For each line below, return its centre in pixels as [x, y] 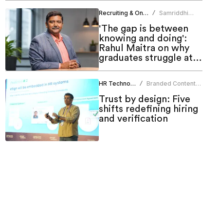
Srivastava [174, 21]
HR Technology [133, 84]
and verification [133, 119]
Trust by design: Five [144, 100]
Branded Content [171, 84]
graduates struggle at [145, 58]
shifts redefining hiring [148, 109]
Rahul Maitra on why [144, 48]
